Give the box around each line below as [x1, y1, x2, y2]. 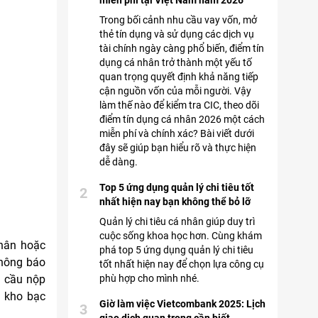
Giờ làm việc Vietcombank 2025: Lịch [99, 298, 265, 309]
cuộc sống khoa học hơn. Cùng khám [99, 230, 262, 241]
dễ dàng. [99, 156, 138, 168]
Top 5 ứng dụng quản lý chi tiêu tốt [99, 182, 254, 193]
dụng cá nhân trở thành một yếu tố [99, 57, 252, 68]
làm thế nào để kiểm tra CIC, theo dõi [99, 99, 259, 111]
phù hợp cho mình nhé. [99, 273, 199, 284]
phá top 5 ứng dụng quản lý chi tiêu [99, 244, 253, 256]
